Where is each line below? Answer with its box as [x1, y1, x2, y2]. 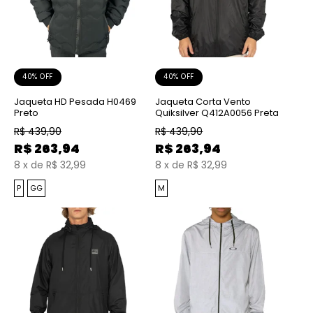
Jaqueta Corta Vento [155, 94, 252, 108]
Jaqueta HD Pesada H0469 [14, 94, 136, 108]
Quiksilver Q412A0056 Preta [155, 105, 279, 119]
